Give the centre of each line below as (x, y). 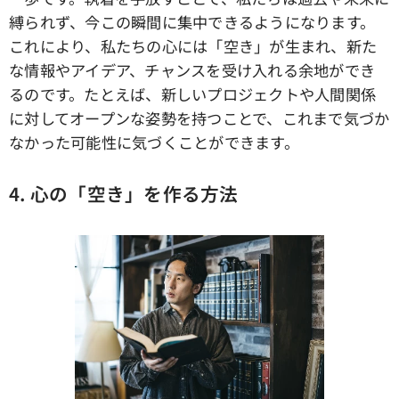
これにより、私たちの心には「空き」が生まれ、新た (193, 45)
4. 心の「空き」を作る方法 (124, 193)
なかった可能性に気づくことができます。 (154, 142)
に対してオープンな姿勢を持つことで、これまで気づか (199, 118)
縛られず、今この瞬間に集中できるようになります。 (192, 21)
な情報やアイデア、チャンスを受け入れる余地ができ (192, 69)
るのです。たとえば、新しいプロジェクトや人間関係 (193, 94)
